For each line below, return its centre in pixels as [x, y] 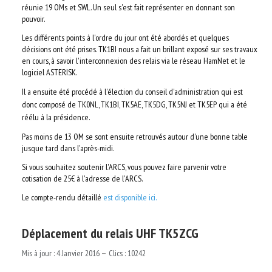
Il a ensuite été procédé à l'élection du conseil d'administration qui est [132, 92]
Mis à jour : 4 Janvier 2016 [62, 253]
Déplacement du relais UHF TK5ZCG [110, 233]
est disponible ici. [130, 197]
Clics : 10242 [127, 253]
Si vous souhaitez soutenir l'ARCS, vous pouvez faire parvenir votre [124, 167]
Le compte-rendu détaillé [63, 197]
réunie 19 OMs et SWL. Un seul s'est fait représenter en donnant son [128, 7]
